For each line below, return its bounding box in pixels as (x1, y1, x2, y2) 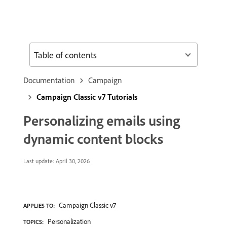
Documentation (23, 75, 75, 85)
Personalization (48, 217, 91, 226)
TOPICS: (23, 218, 44, 225)
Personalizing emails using (23, 111, 180, 129)
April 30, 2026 (54, 157, 90, 165)
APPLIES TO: (23, 202, 55, 209)
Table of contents (34, 49, 97, 61)
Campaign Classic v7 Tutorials (36, 92, 137, 102)
